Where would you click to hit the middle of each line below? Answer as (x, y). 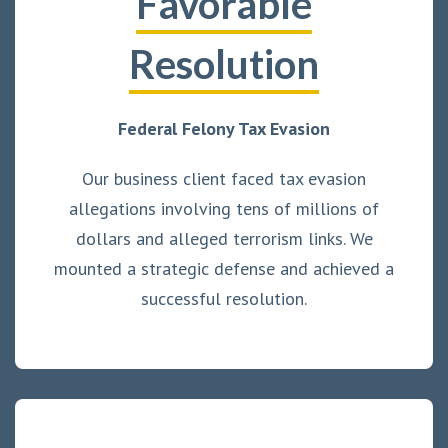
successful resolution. (224, 298)
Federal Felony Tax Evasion (224, 128)
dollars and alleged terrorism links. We (224, 238)
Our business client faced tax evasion (224, 178)
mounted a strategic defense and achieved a (224, 268)
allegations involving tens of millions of (224, 208)
